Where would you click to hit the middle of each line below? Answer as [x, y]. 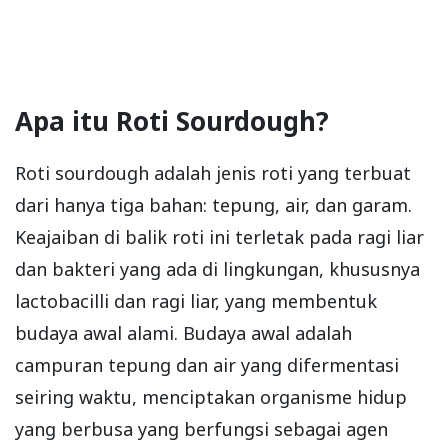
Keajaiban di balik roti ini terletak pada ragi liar [219, 236]
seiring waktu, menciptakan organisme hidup [211, 396]
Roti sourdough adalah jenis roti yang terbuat [213, 172]
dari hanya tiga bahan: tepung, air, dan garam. [213, 204]
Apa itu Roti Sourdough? [172, 120]
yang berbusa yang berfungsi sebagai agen [201, 428]
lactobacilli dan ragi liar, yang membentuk [196, 300]
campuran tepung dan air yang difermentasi [207, 364]
